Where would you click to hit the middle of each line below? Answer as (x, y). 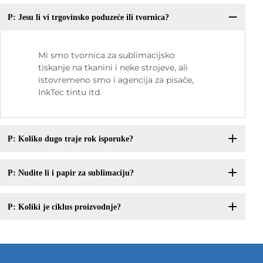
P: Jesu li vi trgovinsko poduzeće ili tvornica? (88, 17)
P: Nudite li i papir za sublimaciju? (70, 173)
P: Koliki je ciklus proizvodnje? (64, 207)
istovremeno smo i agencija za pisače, (116, 80)
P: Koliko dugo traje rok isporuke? (70, 139)
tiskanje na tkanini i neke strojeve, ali (113, 68)
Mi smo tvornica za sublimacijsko (107, 55)
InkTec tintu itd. (70, 92)
